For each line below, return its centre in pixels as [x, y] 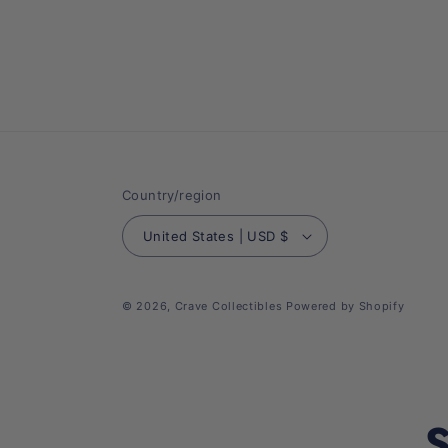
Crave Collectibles [228, 306]
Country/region [172, 195]
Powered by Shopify [345, 306]
